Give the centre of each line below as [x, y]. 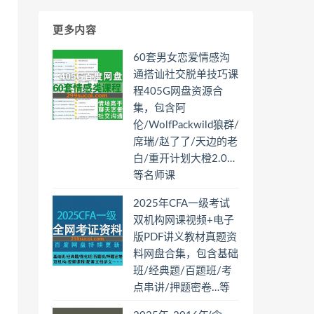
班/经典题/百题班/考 [183, 271]
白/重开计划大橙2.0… [184, 159]
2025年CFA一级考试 [182, 204]
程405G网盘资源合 [178, 91]
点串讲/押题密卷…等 [182, 288]
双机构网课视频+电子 [184, 220]
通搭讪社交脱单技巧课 [186, 75]
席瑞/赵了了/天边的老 [185, 142]
